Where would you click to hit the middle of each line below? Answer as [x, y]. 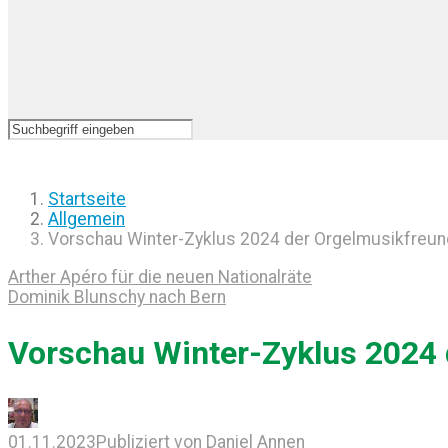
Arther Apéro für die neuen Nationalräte [160, 276]
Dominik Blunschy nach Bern [117, 296]
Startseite [87, 199]
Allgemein [86, 219]
